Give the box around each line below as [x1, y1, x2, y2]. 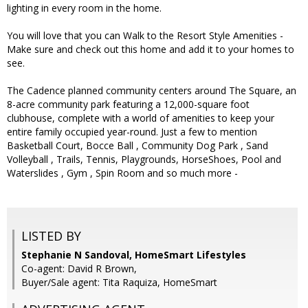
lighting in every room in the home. [7, 1, 162, 15]
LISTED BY [21, 228, 81, 245]
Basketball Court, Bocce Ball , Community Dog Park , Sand [7, 139, 268, 153]
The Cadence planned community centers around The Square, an [7, 84, 296, 98]
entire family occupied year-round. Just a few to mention [7, 125, 257, 139]
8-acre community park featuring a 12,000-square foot [7, 98, 250, 111]
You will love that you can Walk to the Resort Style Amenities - [7, 29, 283, 43]
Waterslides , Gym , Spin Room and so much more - [7, 166, 238, 180]
